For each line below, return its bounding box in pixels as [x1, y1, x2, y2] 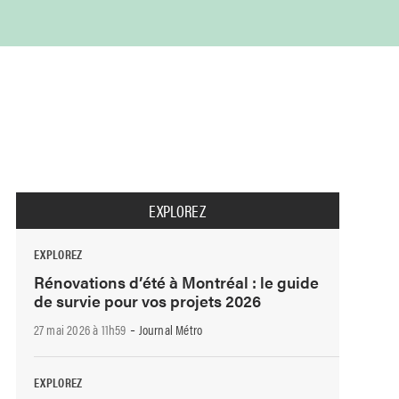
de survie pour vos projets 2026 [33, 289, 261, 312]
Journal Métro [138, 320, 203, 339]
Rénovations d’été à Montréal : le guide [33, 270, 319, 293]
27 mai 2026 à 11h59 [33, 320, 126, 339]
